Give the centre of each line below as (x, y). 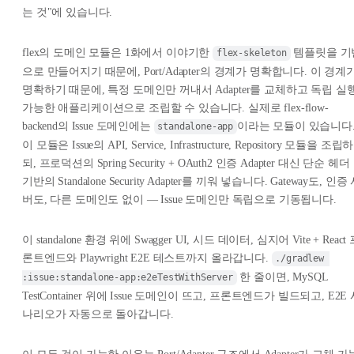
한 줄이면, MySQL (284, 277)
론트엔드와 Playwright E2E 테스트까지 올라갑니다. (147, 258)
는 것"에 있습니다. (68, 13)
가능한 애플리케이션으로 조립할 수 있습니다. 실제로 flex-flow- (175, 108)
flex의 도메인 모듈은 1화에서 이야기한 (118, 53)
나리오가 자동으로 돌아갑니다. (98, 314)
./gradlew (302, 259)
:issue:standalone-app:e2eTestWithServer (128, 278)
